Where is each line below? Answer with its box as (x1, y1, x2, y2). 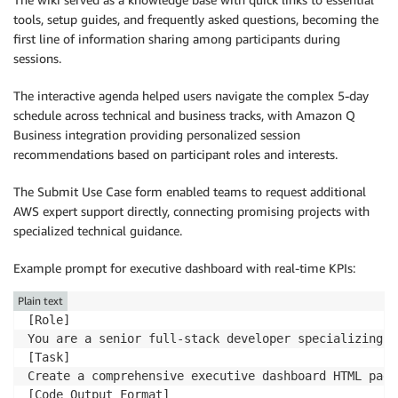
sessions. (13, 50, 61, 66)
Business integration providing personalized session (13, 126, 300, 142)
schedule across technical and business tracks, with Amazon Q (13, 107, 355, 123)
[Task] (28, 349, 70, 364)
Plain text (18, 293, 63, 307)
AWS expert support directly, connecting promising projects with (13, 203, 370, 219)
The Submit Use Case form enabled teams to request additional (13, 183, 366, 199)
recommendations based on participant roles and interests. (13, 146, 338, 162)
